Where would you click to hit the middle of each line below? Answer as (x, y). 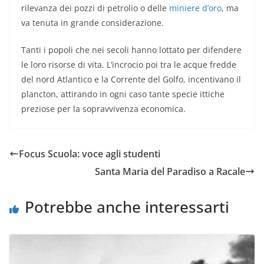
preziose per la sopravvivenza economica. (103, 108)
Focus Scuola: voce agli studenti (90, 154)
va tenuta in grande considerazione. (93, 22)
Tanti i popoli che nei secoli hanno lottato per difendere (131, 49)
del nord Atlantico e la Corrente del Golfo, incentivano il (131, 79)
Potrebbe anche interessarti (127, 207)
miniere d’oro (195, 8)
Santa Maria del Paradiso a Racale (170, 171)
